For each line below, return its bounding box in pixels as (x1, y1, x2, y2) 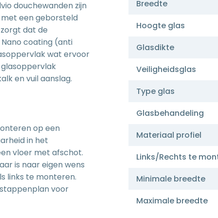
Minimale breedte (136, 173, 205, 184)
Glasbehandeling (136, 108, 204, 119)
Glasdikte (136, 42, 174, 53)
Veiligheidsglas (136, 64, 196, 75)
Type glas (136, 86, 175, 97)
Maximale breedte (136, 195, 208, 206)
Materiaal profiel (136, 129, 201, 141)
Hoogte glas (136, 20, 185, 31)
